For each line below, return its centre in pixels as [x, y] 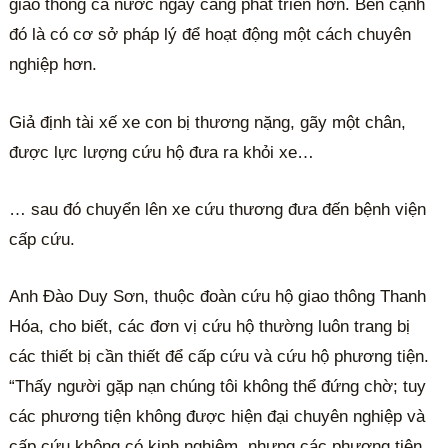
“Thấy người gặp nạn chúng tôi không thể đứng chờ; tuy [218, 386]
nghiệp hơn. [53, 65]
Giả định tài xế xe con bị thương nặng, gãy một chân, [208, 122]
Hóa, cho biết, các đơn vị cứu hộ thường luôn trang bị [210, 326]
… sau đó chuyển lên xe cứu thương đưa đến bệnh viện [218, 209]
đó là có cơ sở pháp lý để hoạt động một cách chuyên [210, 35]
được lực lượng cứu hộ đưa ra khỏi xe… [162, 152]
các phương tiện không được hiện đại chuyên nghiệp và [217, 416]
